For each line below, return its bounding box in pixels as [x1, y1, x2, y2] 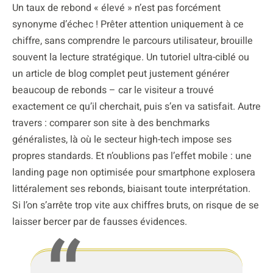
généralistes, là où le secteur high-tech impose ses [12, 132, 232, 147]
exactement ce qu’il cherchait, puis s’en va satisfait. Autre [12, 99, 261, 115]
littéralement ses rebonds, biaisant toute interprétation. [12, 182, 250, 197]
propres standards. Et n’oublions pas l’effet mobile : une [12, 149, 252, 164]
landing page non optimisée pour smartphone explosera [12, 165, 255, 180]
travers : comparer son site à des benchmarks [12, 116, 210, 131]
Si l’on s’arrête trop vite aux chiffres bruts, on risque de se [12, 198, 259, 213]
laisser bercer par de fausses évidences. [12, 214, 187, 230]
